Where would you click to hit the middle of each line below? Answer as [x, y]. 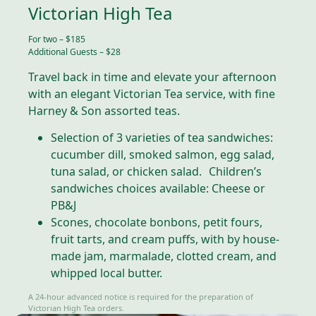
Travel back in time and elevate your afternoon [152, 77]
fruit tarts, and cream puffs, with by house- [165, 239]
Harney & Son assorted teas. [104, 110]
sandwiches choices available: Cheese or [158, 188]
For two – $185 [59, 39]
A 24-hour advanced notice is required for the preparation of [141, 296]
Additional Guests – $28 [74, 51]
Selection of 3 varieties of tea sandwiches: [162, 137]
